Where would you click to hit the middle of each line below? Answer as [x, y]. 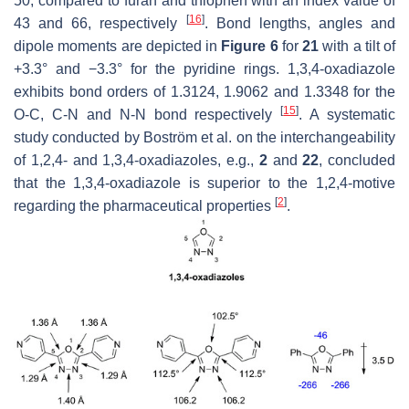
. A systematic [347, 114]
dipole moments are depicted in [118, 46]
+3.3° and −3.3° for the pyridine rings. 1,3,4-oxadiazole [204, 68]
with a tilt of [357, 46]
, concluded [357, 160]
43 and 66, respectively [100, 23]
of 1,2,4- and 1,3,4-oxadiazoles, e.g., [136, 160]
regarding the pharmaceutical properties [144, 205]
